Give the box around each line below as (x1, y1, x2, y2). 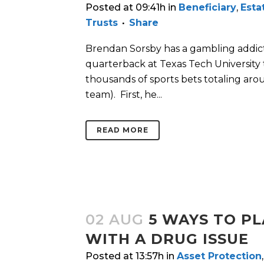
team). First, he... (85, 89, 162, 101)
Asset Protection (177, 250, 262, 262)
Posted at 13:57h (85, 250, 164, 262)
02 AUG (85, 211, 144, 229)
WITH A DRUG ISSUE (85, 230, 249, 248)
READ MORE (97, 126, 148, 135)
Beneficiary (179, 2, 236, 14)
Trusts (85, 17, 118, 29)
